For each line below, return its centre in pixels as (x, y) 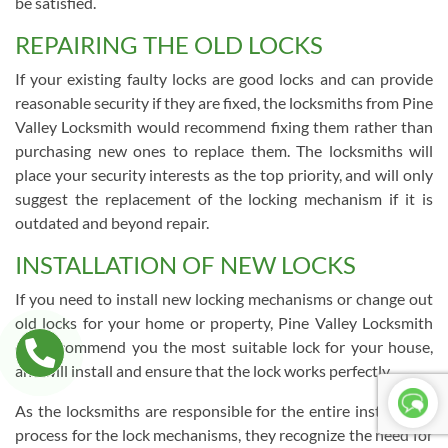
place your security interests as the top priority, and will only (224, 174)
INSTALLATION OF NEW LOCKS (185, 264)
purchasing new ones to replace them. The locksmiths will (224, 150)
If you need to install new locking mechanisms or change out (224, 298)
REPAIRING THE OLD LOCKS (169, 44)
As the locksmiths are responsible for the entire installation (224, 410)
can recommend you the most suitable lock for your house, (224, 346)
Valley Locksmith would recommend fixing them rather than (224, 126)
